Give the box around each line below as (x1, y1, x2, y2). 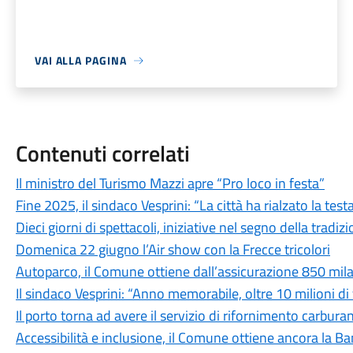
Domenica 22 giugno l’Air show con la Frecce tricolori (15, 239, 330, 260)
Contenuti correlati (15, 136, 190, 170)
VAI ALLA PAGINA (34, 52, 127, 69)
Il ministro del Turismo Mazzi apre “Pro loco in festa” (15, 173, 325, 194)
